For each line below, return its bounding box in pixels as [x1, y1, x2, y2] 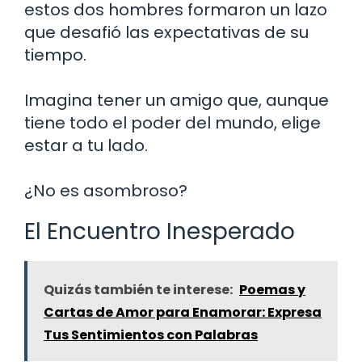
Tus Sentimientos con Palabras [44, 325, 258, 344]
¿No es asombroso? [24, 179, 187, 202]
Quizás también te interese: [44, 280, 233, 299]
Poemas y [239, 280, 305, 299]
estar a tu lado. [24, 133, 148, 157]
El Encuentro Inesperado [24, 215, 295, 247]
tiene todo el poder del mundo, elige [24, 111, 321, 134]
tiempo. [24, 43, 86, 66]
